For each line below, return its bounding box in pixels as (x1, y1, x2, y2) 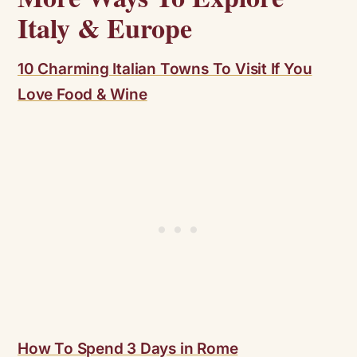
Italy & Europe (18, 8, 192, 49)
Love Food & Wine (18, 85, 147, 104)
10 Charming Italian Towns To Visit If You (18, 60, 312, 79)
